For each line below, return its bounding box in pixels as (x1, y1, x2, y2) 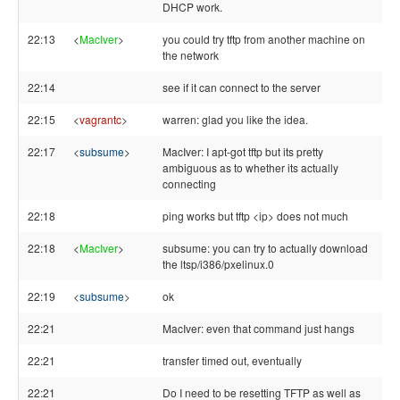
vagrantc (79, 112, 121, 127)
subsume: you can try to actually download (162, 240, 368, 255)
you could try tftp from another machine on (162, 31, 365, 46)
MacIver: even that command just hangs (162, 321, 354, 336)
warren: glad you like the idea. (162, 112, 308, 127)
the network (162, 47, 219, 62)
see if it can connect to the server (162, 79, 321, 95)
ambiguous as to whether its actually (162, 160, 338, 175)
